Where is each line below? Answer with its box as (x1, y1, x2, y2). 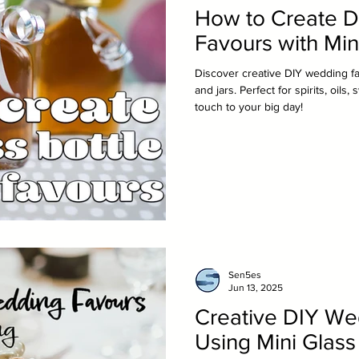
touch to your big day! (195, 100, 303, 113)
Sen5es (228, 268, 261, 280)
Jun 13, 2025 (228, 282, 283, 293)
